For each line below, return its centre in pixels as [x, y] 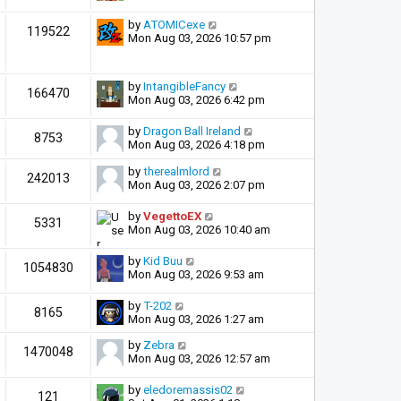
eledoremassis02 [188, 390]
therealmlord [176, 171]
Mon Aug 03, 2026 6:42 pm [196, 99]
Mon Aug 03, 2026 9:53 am [196, 274]
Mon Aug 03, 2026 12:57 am [199, 358]
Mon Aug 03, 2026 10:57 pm [200, 38]
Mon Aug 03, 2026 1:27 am [196, 319]
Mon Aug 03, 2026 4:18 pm [196, 144]
